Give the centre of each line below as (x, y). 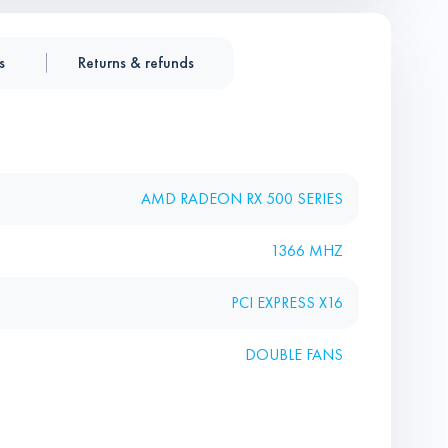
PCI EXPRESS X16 (287, 302)
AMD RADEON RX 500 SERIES (242, 198)
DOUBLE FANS (294, 354)
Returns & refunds (136, 62)
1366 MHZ (307, 250)
